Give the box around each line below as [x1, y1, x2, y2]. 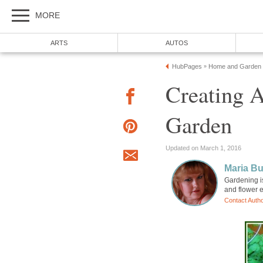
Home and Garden [208, 63, 261, 70]
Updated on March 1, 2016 [166, 144, 241, 151]
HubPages [172, 63, 202, 70]
